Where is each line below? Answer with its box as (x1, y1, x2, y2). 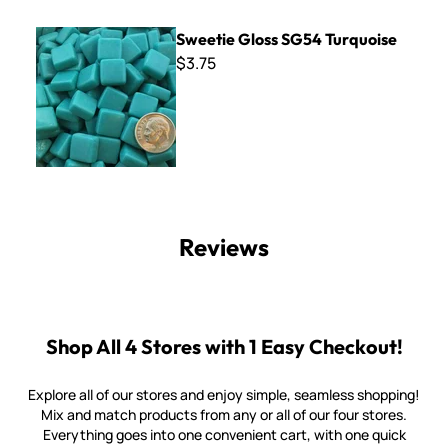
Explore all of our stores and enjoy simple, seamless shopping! (28, 385, 420, 404)
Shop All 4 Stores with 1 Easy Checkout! (45, 334, 403, 359)
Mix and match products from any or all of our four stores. (41, 405, 407, 424)
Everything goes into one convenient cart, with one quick (42, 425, 406, 444)
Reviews (179, 232, 269, 262)
